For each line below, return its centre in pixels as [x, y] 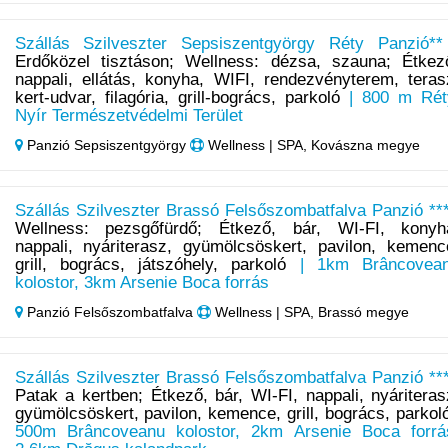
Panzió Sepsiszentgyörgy [106, 145]
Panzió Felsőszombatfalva [109, 312]
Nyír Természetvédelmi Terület [128, 116]
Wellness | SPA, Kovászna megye [311, 145]
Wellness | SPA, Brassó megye [309, 312]
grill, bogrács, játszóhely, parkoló [150, 265]
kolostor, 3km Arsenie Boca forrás [141, 283]
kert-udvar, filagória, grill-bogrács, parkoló [177, 98]
